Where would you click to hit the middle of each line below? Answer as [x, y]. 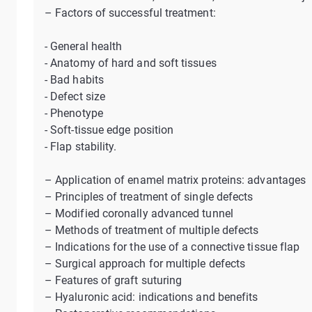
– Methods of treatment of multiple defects [152, 230]
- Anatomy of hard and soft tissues [131, 63]
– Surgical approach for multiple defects [145, 264]
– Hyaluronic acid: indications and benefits [151, 297]
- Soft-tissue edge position [109, 130]
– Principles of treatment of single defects [149, 197]
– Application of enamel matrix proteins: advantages [175, 180]
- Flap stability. [81, 147]
